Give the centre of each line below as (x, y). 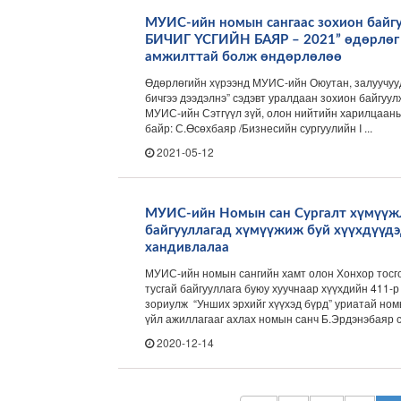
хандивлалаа (187, 247)
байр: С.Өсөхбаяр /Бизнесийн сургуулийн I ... (259, 128)
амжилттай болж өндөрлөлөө (243, 57)
